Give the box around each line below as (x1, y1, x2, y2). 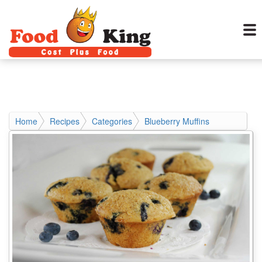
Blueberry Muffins (144, 115, 209, 127)
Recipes (50, 115, 80, 127)
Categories (92, 115, 132, 127)
